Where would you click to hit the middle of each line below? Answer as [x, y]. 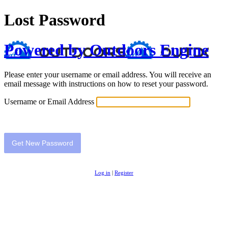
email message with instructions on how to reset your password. [106, 84]
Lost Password [55, 20]
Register [124, 173]
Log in [103, 173]
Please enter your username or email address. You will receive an [108, 75]
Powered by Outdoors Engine [106, 50]
